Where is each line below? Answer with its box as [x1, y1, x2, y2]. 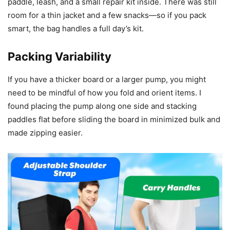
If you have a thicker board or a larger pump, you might [8, 74, 206, 85]
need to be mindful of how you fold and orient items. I [8, 88, 201, 98]
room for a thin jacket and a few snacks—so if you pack [8, 10, 206, 21]
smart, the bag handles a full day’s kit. [8, 24, 144, 34]
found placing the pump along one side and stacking [8, 101, 197, 111]
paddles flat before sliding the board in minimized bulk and [8, 114, 220, 125]
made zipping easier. [8, 128, 83, 138]
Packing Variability [8, 50, 111, 64]
